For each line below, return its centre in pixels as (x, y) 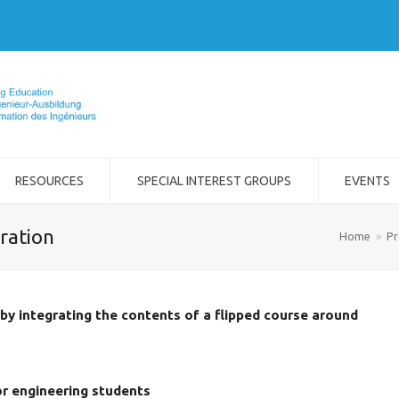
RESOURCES (49, 181)
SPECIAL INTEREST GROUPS (214, 181)
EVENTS (368, 181)
